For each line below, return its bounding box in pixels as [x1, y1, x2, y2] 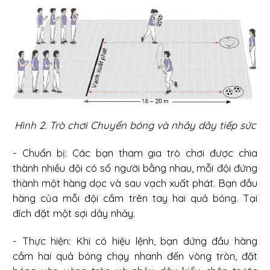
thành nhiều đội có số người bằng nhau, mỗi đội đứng [13, 161, 257, 174]
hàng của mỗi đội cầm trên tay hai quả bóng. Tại [13, 191, 257, 204]
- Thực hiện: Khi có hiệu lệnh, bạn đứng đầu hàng [13, 234, 257, 247]
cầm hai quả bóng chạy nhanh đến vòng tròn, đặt [13, 249, 257, 262]
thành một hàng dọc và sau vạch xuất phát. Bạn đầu [13, 176, 257, 189]
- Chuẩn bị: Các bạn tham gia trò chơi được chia [13, 146, 257, 159]
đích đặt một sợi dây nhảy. [13, 206, 135, 219]
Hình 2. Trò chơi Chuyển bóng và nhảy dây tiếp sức [14, 118, 256, 131]
